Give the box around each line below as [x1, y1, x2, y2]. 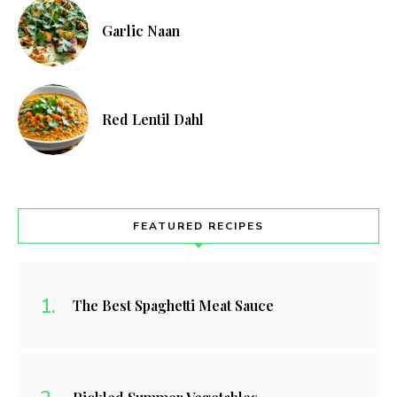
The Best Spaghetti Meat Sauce [73, 296, 274, 315]
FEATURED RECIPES [133, 219, 264, 234]
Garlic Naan [102, 21, 180, 41]
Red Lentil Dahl [102, 110, 204, 129]
